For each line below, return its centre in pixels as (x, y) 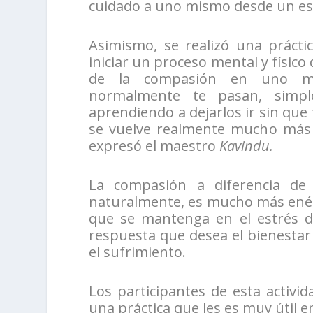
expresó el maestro (154, 145)
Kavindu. (247, 145)
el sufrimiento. (138, 252)
